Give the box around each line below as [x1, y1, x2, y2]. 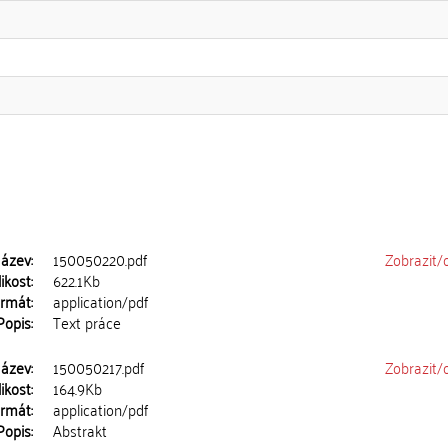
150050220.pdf [53, 245, 148, 273]
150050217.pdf [53, 353, 145, 381]
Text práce [53, 308, 122, 336]
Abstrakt [53, 416, 108, 444]
